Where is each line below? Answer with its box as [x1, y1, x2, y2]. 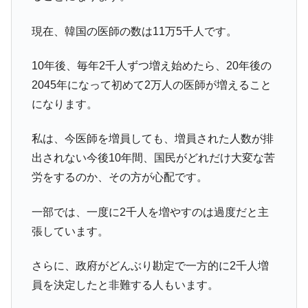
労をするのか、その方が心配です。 [31, 171, 208, 184]
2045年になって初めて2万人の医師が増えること [31, 79, 272, 91]
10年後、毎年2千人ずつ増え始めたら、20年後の [31, 60, 272, 72]
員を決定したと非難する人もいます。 [31, 279, 219, 291]
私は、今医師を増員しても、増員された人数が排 [31, 133, 274, 145]
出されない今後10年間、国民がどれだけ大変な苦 [31, 152, 275, 164]
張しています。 [31, 225, 109, 237]
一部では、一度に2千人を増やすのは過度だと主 [31, 206, 269, 218]
